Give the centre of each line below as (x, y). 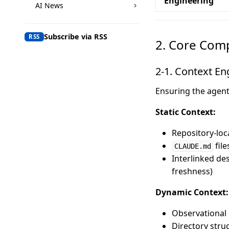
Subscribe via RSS (75, 36)
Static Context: (186, 112)
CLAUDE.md (192, 146)
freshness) (192, 171)
